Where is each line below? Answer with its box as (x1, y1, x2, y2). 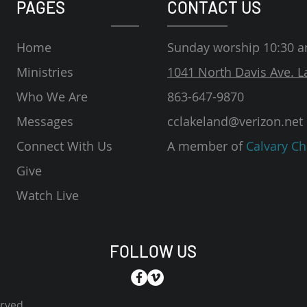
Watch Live (16, 187, 79, 204)
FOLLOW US (110, 241, 197, 262)
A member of (167, 138, 243, 155)
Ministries (16, 64, 73, 81)
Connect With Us (16, 138, 112, 155)
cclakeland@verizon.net (167, 113, 303, 130)
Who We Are (16, 88, 88, 106)
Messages (16, 113, 73, 130)
